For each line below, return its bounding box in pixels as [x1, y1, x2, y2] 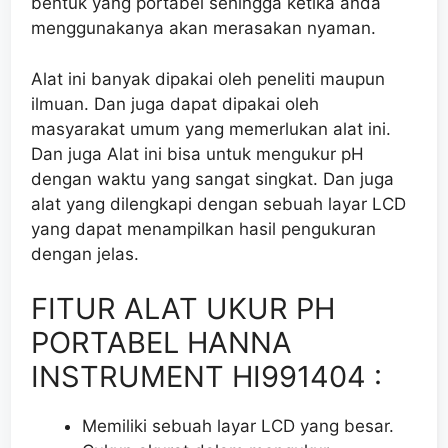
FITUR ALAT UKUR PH [31, 291, 335, 327]
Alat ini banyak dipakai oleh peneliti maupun [31, 68, 385, 89]
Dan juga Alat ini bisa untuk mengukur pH [31, 143, 364, 164]
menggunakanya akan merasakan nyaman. [31, 18, 376, 39]
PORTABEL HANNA [31, 325, 292, 361]
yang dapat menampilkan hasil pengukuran [31, 218, 376, 239]
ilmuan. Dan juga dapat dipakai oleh [31, 93, 319, 114]
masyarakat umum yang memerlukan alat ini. [31, 118, 391, 139]
